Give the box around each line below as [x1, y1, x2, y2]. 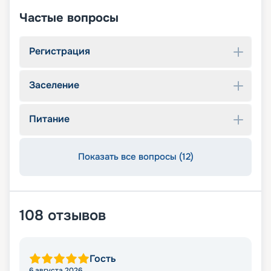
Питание [29, 113, 70, 126]
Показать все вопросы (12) [77, 151, 194, 163]
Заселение [29, 79, 79, 92]
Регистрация [29, 45, 90, 58]
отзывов [48, 206, 106, 225]
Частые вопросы [19, 10, 119, 26]
